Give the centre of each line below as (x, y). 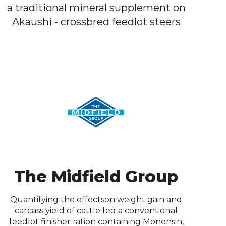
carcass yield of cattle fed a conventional (96, 211)
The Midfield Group (96, 177)
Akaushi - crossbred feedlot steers (96, 22)
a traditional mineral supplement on (96, 8)
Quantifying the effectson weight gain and (96, 200)
